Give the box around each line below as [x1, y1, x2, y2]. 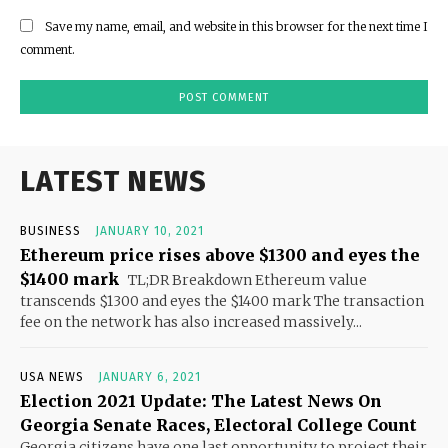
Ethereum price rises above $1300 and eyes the [20, 245, 420, 266]
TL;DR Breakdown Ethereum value [125, 271, 367, 290]
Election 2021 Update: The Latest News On [20, 391, 382, 412]
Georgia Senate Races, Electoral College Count [20, 415, 417, 436]
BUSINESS [20, 224, 81, 239]
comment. [20, 41, 75, 57]
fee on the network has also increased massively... [20, 313, 362, 332]
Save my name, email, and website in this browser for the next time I [45, 18, 428, 34]
